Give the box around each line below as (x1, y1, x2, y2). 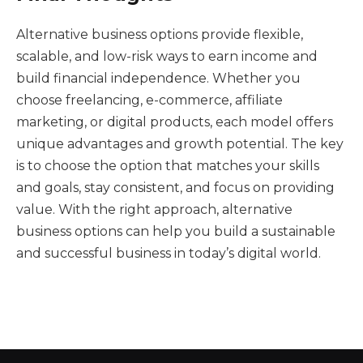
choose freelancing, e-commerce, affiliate (16, 92, 283, 108)
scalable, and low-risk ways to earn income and (16, 48, 318, 64)
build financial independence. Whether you (16, 70, 301, 86)
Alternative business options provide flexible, (16, 26, 303, 42)
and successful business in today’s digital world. (16, 245, 321, 261)
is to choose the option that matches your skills (16, 157, 319, 173)
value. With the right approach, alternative (16, 201, 293, 217)
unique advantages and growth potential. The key (16, 135, 344, 152)
